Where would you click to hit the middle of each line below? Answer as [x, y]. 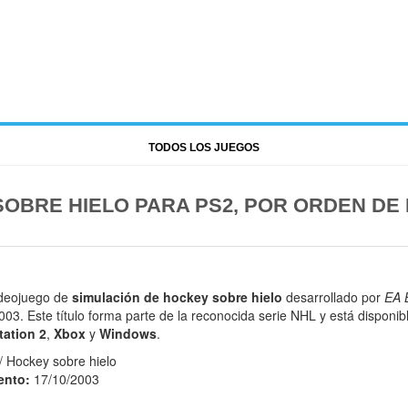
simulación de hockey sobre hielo [177, 296]
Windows [128, 333]
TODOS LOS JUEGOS [204, 147]
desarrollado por [333, 296]
